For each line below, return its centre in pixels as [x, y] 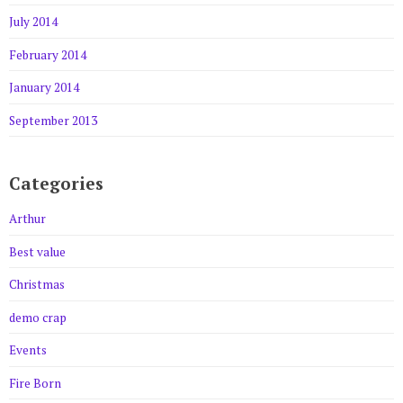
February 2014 [48, 54]
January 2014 [44, 88]
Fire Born [35, 383]
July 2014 [33, 22]
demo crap [38, 317]
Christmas [37, 285]
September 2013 [53, 120]
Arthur [27, 219]
